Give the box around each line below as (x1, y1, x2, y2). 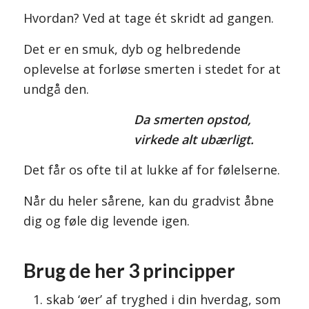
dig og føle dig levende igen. (23, 212, 190, 229)
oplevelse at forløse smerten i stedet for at (23, 60, 281, 77)
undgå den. (23, 80, 89, 97)
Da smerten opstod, (133, 110, 251, 128)
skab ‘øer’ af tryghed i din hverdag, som (46, 290, 281, 308)
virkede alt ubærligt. (133, 130, 254, 148)
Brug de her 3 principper (23, 258, 235, 282)
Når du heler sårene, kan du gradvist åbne (23, 192, 274, 209)
